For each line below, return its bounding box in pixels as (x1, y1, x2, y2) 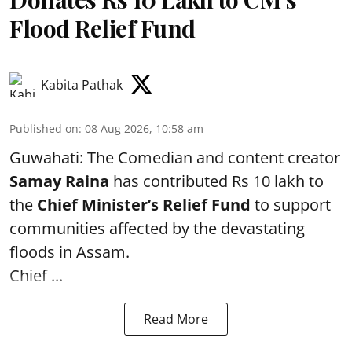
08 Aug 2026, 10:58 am (85, 120, 203, 136)
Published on (9, 120, 79, 136)
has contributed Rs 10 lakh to (109, 170, 324, 192)
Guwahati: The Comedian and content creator (9, 146, 340, 168)
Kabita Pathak (41, 75, 123, 93)
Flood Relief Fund (9, 12, 196, 44)
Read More (144, 310, 208, 328)
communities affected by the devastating (9, 217, 305, 239)
